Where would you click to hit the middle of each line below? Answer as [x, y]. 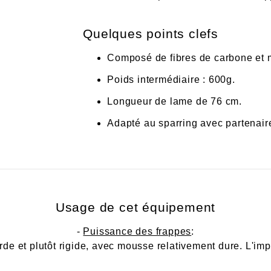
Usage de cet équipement [135, 207]
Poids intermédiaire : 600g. [171, 80]
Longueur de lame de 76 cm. [175, 102]
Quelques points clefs [151, 34]
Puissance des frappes [137, 231]
